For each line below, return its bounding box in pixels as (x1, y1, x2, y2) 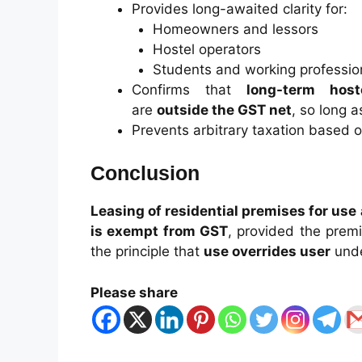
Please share (90, 284, 178, 301)
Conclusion (90, 162, 200, 184)
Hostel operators (152, 40, 261, 57)
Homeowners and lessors (152, 20, 318, 37)
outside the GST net (157, 101, 292, 118)
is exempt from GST (90, 223, 228, 239)
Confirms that (132, 81, 246, 98)
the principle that (90, 243, 204, 259)
